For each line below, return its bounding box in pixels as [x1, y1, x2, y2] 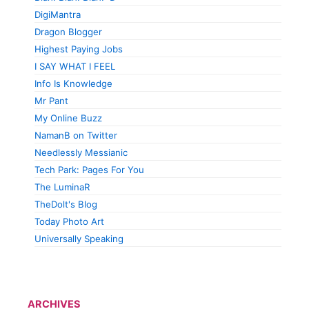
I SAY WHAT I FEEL [34, 61, 115, 72]
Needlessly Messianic [34, 147, 128, 159]
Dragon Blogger [34, 26, 102, 38]
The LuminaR [34, 181, 90, 193]
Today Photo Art [34, 216, 104, 228]
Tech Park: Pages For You [34, 164, 144, 176]
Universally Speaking [34, 233, 123, 245]
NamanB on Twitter [34, 130, 117, 141]
